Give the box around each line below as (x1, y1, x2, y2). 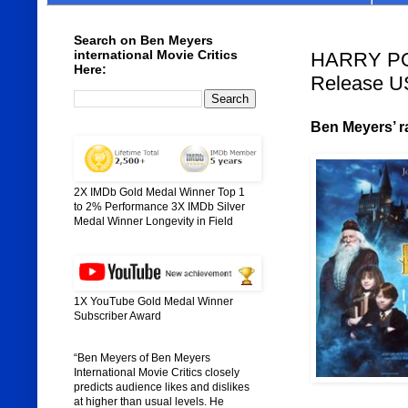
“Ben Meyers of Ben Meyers (73, 352, 210, 365)
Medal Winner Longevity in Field (73, 215, 233, 229)
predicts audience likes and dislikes (73, 381, 250, 394)
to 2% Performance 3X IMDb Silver (73, 200, 245, 214)
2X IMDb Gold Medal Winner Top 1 (73, 186, 245, 199)
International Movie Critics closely (73, 366, 240, 380)
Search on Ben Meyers (73, 33, 213, 48)
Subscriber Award (73, 310, 161, 323)
